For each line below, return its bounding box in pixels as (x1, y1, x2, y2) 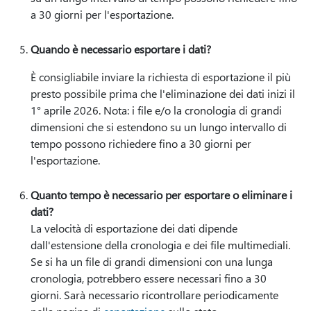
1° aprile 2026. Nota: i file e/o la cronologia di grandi (31, 103, 282, 117)
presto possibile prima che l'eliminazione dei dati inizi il (31, 86, 295, 101)
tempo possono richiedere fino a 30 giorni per (31, 136, 251, 151)
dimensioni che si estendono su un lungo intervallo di (31, 119, 287, 134)
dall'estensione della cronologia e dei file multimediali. (31, 237, 290, 252)
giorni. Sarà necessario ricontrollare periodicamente (31, 287, 278, 302)
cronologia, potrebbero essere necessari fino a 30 (31, 271, 267, 285)
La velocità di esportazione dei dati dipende (31, 221, 237, 235)
